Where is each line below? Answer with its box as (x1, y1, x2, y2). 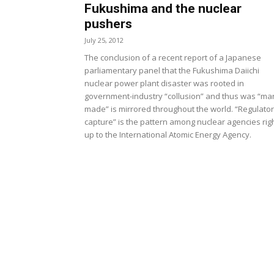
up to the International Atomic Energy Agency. (84, 129, 251, 140)
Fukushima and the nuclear (84, 1, 242, 16)
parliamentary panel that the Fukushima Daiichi (84, 65, 259, 76)
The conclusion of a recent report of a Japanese (84, 52, 261, 63)
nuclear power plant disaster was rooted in (84, 78, 244, 89)
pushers (84, 17, 132, 31)
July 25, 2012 (84, 35, 124, 45)
